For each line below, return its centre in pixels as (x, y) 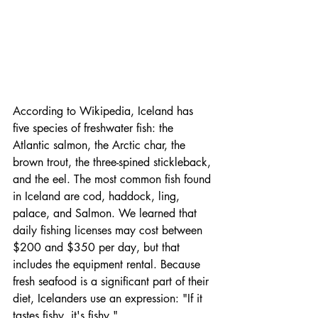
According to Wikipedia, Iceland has (105, 111)
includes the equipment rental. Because (108, 264)
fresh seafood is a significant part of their (113, 281)
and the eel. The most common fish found (114, 179)
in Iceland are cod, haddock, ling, (98, 196)
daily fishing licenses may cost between (109, 230)
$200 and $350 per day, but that (98, 247)
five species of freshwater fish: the (95, 128)
